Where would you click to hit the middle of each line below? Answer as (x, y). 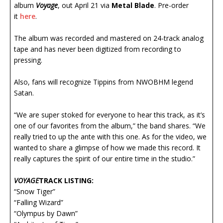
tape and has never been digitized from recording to (98, 49)
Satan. (24, 93)
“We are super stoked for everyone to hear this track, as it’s (110, 115)
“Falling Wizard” (43, 203)
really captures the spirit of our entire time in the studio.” (105, 159)
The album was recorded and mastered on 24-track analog (109, 38)
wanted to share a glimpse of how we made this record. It (107, 148)
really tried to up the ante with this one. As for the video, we (110, 137)
